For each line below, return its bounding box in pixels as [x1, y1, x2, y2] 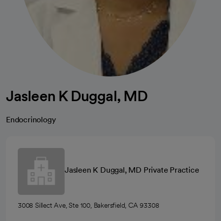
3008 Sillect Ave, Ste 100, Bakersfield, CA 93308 [18, 201, 159, 209]
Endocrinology [6, 114, 56, 124]
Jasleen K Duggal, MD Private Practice [65, 165, 199, 175]
